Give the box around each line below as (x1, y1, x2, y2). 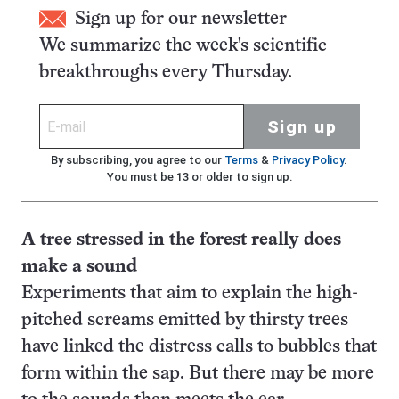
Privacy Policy (271, 153, 344, 167)
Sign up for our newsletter (75, 11, 287, 28)
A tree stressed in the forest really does (21, 232, 341, 249)
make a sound (21, 258, 137, 276)
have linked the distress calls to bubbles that (21, 338, 377, 356)
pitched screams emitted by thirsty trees (21, 312, 348, 330)
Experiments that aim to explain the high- (21, 285, 358, 303)
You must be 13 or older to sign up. (107, 170, 292, 184)
